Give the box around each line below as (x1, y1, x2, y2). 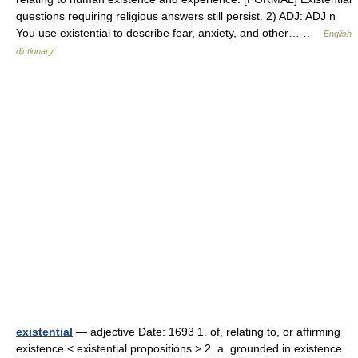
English (324, 29, 352, 38)
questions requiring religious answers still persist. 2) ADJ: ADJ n (16, 10, 336, 22)
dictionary (16, 46, 54, 56)
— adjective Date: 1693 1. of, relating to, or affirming (73, 325, 340, 338)
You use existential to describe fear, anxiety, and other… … (16, 26, 324, 39)
